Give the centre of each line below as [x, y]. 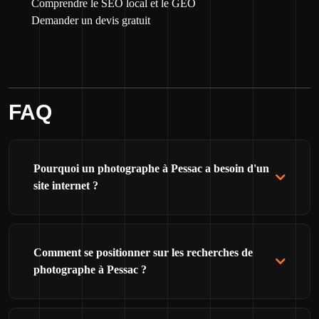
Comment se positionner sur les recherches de [143, 252]
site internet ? [66, 185]
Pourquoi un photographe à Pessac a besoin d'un [151, 168]
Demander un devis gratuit [91, 20]
